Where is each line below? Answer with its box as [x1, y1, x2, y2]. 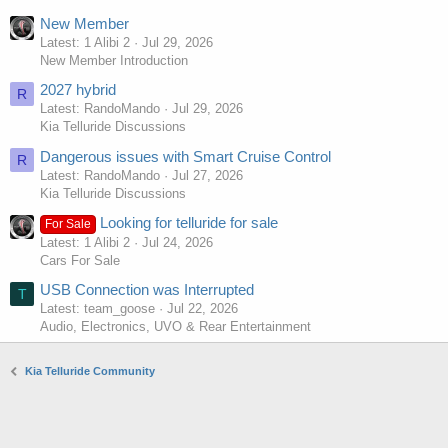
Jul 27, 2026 [172, 167, 243, 183]
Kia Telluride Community [25, 365, 156, 378]
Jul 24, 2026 [142, 234, 213, 250]
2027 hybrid [40, 81, 116, 99]
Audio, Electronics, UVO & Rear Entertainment [40, 319, 311, 335]
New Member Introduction [40, 52, 188, 68]
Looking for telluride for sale [100, 213, 279, 231]
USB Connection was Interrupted [40, 281, 254, 299]
